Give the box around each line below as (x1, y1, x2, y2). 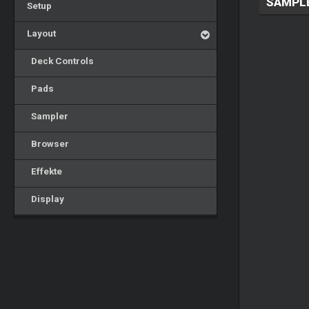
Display (22, 193, 64, 204)
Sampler (22, 110, 68, 121)
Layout (22, 28, 56, 39)
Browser (22, 138, 69, 149)
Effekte (22, 166, 62, 177)
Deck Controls (22, 55, 94, 66)
